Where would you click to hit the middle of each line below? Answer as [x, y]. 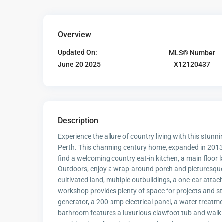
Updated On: [78, 52]
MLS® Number [192, 52]
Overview [75, 35]
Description [78, 121]
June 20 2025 [79, 65]
